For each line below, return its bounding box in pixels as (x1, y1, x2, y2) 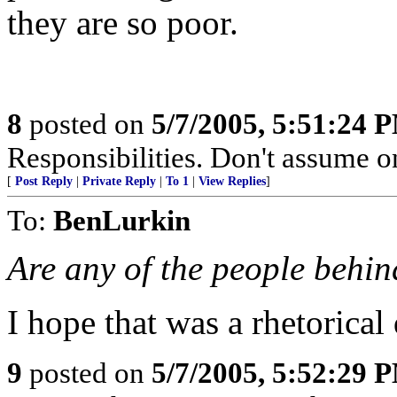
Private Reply (82, 175, 156, 188)
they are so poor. (7, 4, 238, 42)
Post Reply (15, 175, 73, 188)
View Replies (198, 175, 266, 188)
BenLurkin (53, 204, 191, 237)
